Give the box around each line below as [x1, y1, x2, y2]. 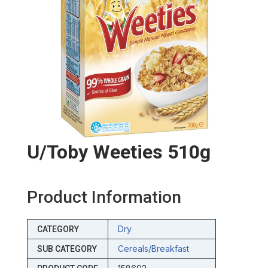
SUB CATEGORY [36, 243, 97, 254]
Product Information [26, 187, 181, 207]
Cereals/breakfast [117, 243, 189, 254]
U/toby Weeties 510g [26, 140, 211, 163]
